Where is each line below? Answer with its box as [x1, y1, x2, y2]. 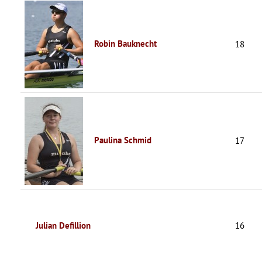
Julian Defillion [36, 219, 91, 231]
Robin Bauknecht [94, 37, 157, 49]
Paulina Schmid [94, 134, 151, 146]
